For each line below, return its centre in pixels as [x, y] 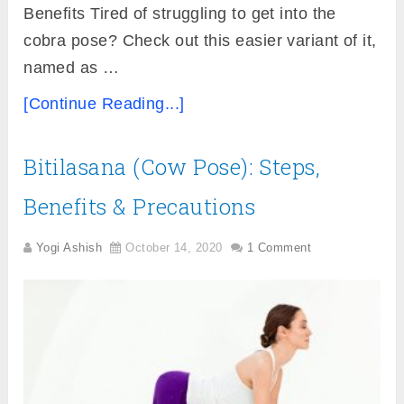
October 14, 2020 [174, 248]
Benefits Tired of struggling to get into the [180, 14]
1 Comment [279, 248]
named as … [72, 68]
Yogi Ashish [69, 248]
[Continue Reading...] [104, 104]
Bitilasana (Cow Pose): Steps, [172, 167]
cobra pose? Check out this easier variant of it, [200, 41]
